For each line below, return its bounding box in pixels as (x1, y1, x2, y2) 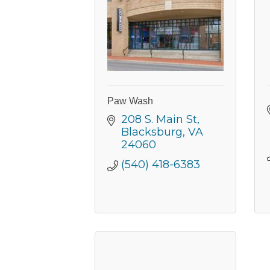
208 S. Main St (121, 112, 197, 126)
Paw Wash (107, 95, 153, 106)
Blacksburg (121, 125, 183, 139)
